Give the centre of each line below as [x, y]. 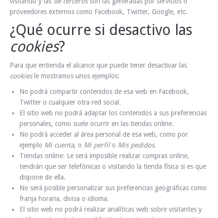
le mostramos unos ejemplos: [76, 76]
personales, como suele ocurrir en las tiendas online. [97, 124]
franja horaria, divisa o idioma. [64, 199]
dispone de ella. [43, 177]
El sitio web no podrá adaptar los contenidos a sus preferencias [113, 113]
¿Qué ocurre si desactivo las [101, 30]
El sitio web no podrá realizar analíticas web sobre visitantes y [111, 209]
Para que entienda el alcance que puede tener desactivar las [98, 65]
